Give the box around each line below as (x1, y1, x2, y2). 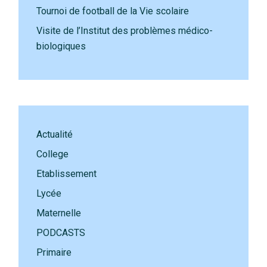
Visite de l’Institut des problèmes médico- (36, 25, 213, 37)
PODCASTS (36, 227, 86, 239)
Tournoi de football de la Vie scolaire (36, 5, 190, 17)
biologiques (36, 41, 86, 52)
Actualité (36, 129, 73, 141)
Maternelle (36, 207, 82, 219)
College (36, 148, 69, 160)
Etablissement (36, 168, 97, 180)
